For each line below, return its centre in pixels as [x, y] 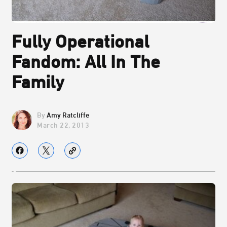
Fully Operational [80, 41]
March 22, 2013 [63, 125]
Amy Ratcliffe [68, 115]
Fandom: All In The [86, 62]
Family [38, 82]
